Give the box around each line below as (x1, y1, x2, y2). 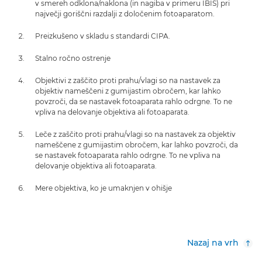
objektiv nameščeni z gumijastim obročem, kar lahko (35, 87, 221, 95)
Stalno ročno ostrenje (35, 54, 111, 63)
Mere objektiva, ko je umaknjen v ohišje (35, 184, 172, 192)
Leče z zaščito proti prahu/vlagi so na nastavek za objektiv (35, 130, 236, 139)
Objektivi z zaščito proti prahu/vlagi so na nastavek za (35, 76, 220, 85)
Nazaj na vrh (187, 237, 239, 248)
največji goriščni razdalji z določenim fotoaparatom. (35, 9, 215, 18)
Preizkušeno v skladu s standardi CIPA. (35, 32, 170, 40)
